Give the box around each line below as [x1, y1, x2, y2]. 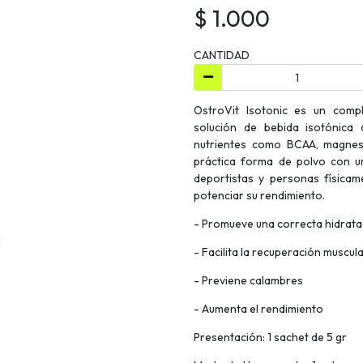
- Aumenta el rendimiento [194, 301, 323, 317]
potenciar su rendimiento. [194, 188, 325, 203]
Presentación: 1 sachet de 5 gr [194, 330, 347, 345]
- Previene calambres [194, 273, 303, 288]
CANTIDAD [194, 47, 250, 62]
